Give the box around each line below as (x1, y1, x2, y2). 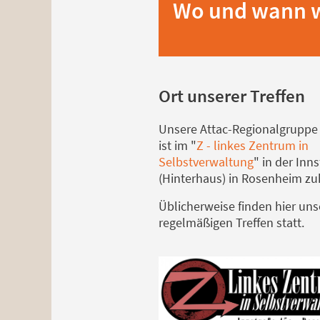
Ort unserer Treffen (159, 84, 305, 107)
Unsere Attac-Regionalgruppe (159, 120, 318, 137)
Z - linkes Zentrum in (196, 136, 309, 154)
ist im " (159, 136, 196, 154)
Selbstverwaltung (159, 153, 254, 170)
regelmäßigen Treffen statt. (159, 214, 304, 231)
